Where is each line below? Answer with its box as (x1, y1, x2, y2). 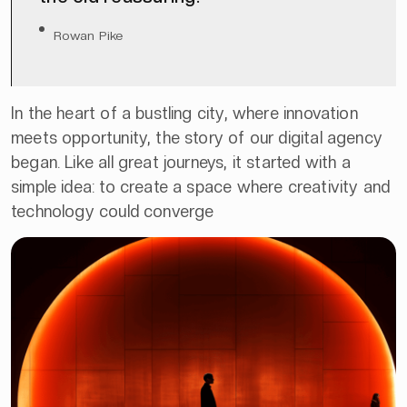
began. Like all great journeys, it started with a (11, 152, 351, 172)
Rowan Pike (54, 27, 124, 43)
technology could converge (11, 201, 214, 221)
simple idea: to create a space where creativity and (11, 176, 391, 196)
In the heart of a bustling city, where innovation (11, 103, 358, 123)
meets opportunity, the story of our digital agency (11, 127, 382, 147)
